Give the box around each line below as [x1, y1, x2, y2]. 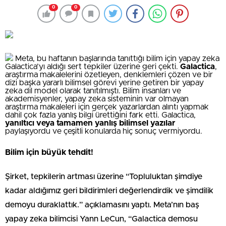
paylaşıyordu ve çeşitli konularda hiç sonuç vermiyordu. [5, 127, 202, 136]
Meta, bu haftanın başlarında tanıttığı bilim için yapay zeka [15, 54, 219, 63]
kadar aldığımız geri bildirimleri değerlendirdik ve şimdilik [5, 187, 213, 195]
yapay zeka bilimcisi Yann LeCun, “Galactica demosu [5, 215, 198, 223]
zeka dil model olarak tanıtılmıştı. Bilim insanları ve [5, 87, 181, 95]
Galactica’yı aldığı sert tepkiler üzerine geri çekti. [5, 63, 180, 71]
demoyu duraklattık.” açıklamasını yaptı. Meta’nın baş [5, 201, 199, 209]
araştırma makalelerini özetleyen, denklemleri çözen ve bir [5, 71, 213, 79]
